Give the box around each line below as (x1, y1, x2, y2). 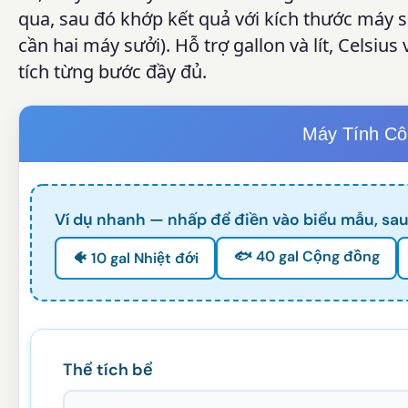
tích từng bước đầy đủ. (18, 59, 207, 85)
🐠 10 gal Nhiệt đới (72, 248, 199, 268)
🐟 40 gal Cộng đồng (233, 246, 380, 266)
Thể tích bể (63, 359, 153, 382)
